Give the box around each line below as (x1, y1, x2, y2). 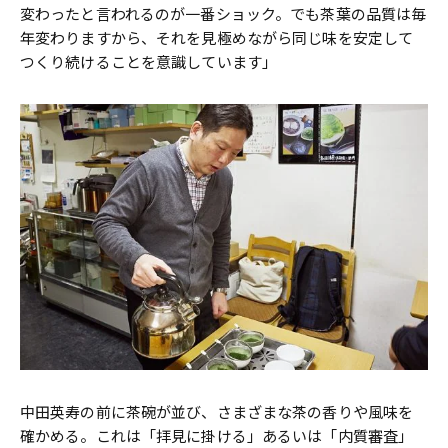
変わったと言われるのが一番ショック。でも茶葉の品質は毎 (20, 5, 427, 24)
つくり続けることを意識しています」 (20, 53, 278, 72)
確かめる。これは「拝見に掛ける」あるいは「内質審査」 (20, 426, 414, 445)
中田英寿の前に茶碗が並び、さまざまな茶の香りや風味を (20, 402, 414, 421)
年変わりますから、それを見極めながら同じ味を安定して (20, 29, 414, 48)
